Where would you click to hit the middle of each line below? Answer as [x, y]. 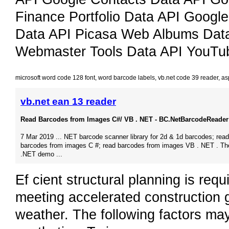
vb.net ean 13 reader [68, 102]
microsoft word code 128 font [55, 78]
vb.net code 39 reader [188, 78]
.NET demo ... [41, 154]
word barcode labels [127, 78]
